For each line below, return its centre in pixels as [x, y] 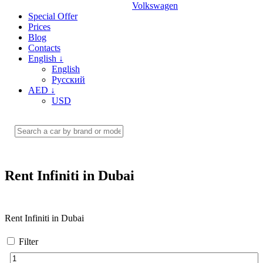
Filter [28, 242]
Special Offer [53, 16]
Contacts [44, 48]
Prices [39, 27]
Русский [68, 80]
